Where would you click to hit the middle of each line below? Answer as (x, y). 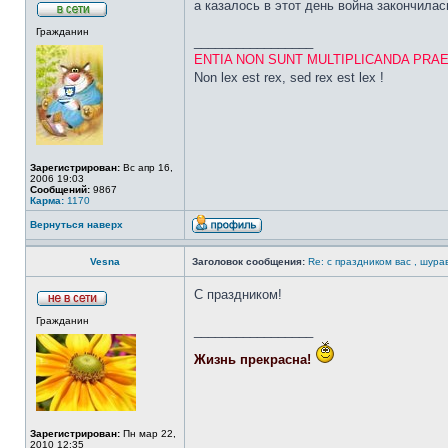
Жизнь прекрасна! (254, 359)
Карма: (47, 200)
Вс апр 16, (146, 167)
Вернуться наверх (76, 224)
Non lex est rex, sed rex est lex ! (289, 77)
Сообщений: (60, 189)
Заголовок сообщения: (248, 261)
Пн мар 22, (148, 433)
